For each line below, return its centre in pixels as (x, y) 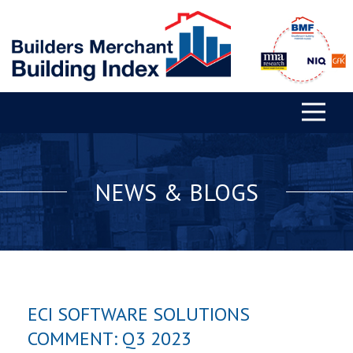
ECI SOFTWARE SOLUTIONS (139, 314)
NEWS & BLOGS (176, 192)
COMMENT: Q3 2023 (110, 339)
